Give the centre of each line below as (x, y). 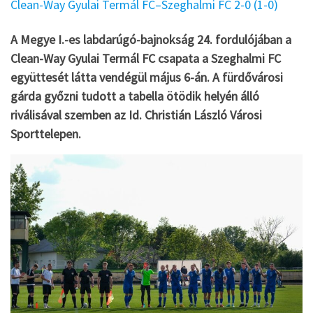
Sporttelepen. (49, 133)
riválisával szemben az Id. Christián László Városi (136, 115)
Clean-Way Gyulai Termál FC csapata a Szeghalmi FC (146, 58)
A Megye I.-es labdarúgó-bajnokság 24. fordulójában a (151, 39)
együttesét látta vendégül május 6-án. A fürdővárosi (147, 77)
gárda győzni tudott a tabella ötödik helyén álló (135, 96)
